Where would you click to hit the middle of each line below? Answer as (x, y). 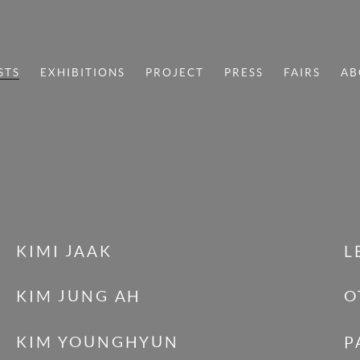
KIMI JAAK (64, 251)
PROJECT (174, 73)
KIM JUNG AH (79, 297)
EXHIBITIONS (82, 73)
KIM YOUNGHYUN (98, 342)
